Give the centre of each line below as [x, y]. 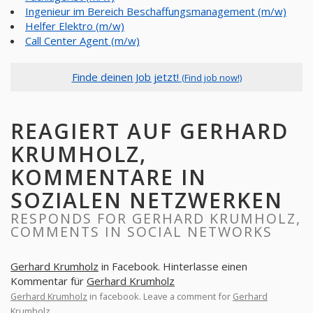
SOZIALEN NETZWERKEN [147, 200]
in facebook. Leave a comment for [160, 296]
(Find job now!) [211, 78]
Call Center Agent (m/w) [82, 41]
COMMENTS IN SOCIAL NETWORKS [141, 232]
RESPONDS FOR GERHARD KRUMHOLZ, [156, 218]
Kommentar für [49, 281]
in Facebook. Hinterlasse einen [173, 266]
